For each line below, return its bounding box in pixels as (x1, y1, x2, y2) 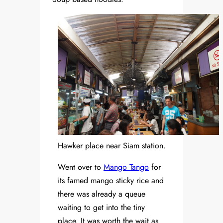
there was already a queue (58, 188, 145, 200)
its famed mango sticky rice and (58, 175, 164, 187)
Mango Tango (104, 161, 149, 173)
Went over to (58, 161, 104, 173)
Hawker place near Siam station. (58, 140, 166, 152)
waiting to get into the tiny (58, 202, 145, 214)
